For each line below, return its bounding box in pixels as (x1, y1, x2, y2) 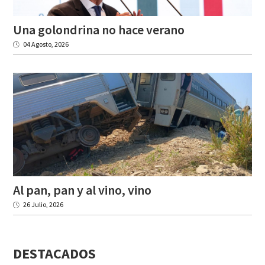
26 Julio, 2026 (22, 199, 64, 209)
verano (146, 21, 185, 38)
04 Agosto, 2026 (22, 39, 69, 49)
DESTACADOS (13, 244, 96, 263)
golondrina (38, 21, 99, 38)
